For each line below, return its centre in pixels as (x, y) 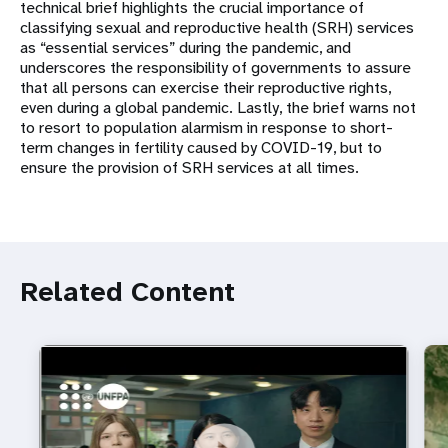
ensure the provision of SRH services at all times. (189, 167)
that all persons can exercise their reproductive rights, (205, 87)
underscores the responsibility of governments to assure (215, 67)
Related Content (127, 291)
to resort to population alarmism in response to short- (206, 127)
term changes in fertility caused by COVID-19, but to (201, 147)
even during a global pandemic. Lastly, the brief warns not (218, 107)
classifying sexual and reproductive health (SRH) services (217, 27)
